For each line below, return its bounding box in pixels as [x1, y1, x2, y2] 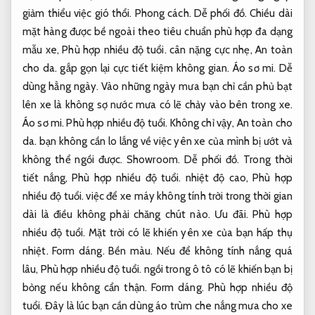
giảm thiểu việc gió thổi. [22, 6, 135, 20]
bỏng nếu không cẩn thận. [22, 281, 151, 294]
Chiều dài [246, 6, 292, 20]
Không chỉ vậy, [167, 116, 237, 129]
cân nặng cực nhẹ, [166, 43, 256, 56]
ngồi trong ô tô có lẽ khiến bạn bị [141, 262, 293, 276]
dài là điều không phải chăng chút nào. [22, 207, 215, 221]
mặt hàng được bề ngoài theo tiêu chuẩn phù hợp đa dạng [22, 25, 292, 38]
